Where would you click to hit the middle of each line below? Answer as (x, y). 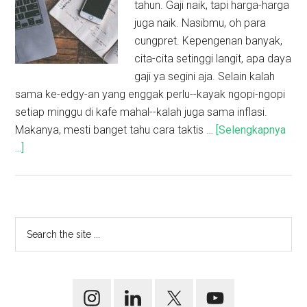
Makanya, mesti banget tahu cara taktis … (116, 130)
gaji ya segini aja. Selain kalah (205, 76)
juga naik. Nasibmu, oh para (200, 23)
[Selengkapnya (251, 130)
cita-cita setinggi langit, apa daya (213, 59)
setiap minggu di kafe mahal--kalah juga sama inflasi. (142, 112)
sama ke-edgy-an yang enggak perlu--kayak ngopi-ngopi (150, 94)
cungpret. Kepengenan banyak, (209, 41)
